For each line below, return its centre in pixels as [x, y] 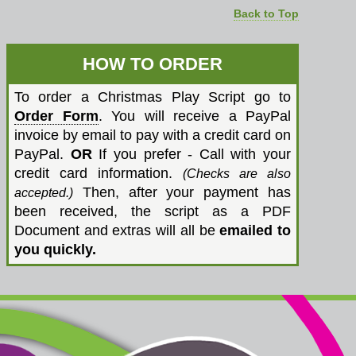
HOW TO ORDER [153, 64]
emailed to [255, 230]
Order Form [56, 116]
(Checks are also [237, 174]
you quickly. [55, 250]
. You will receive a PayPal [194, 116]
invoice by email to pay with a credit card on [153, 135]
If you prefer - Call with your [191, 154]
